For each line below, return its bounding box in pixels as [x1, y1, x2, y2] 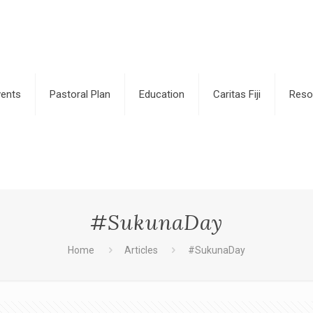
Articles [124, 245, 158, 256]
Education [139, 88, 185, 101]
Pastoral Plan [50, 88, 111, 101]
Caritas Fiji [213, 88, 261, 101]
